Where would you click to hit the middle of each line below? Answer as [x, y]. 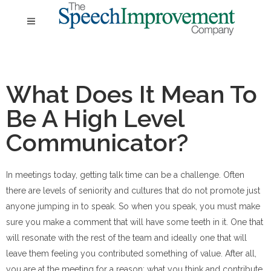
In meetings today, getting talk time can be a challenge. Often [125, 175]
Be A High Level [95, 118]
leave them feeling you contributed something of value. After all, [131, 253]
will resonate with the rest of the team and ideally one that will [126, 238]
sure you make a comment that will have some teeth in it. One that [135, 222]
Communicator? [97, 142]
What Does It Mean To [132, 94]
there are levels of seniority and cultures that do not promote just [133, 191]
